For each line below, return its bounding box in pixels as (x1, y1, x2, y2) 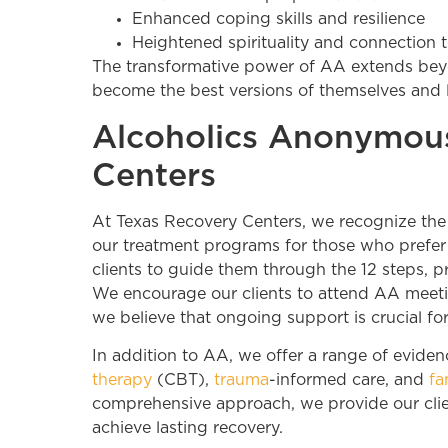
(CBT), (152, 372, 214, 389)
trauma (214, 372, 269, 389)
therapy (92, 372, 152, 389)
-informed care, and (269, 372, 429, 389)
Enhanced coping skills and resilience (132, 11, 425, 28)
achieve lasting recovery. (92, 420, 283, 437)
